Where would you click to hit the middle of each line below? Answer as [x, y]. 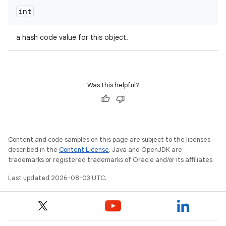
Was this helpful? [113, 85]
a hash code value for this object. [72, 37]
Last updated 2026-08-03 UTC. [57, 178]
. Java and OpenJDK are [146, 150]
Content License [84, 150]
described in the [34, 150]
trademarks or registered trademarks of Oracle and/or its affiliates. [111, 160]
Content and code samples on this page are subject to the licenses [109, 139]
